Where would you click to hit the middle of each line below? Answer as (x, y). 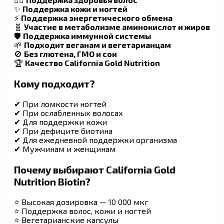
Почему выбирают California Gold (95, 169)
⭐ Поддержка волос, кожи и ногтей (82, 210)
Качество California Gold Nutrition (92, 62)
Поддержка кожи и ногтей (75, 8)
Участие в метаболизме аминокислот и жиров (117, 26)
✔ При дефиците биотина (63, 130)
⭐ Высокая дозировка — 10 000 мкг (81, 201)
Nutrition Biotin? (52, 181)
